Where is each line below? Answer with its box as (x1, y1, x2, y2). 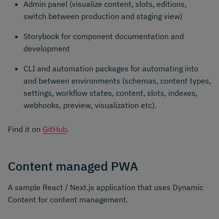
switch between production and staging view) (23, 11, 182, 21)
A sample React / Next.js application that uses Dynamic (8, 182, 203, 192)
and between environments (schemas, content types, (23, 75, 211, 86)
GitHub (43, 124, 67, 134)
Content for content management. (8, 194, 128, 204)
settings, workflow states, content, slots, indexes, (23, 88, 197, 98)
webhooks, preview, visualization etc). (23, 100, 156, 110)
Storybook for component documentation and (23, 31, 184, 41)
